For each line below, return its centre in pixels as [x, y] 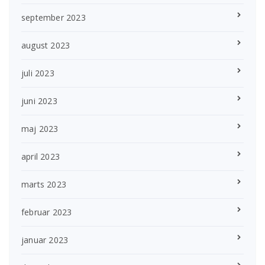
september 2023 [54, 17]
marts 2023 [44, 184]
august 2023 [46, 45]
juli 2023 [38, 73]
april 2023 [41, 156]
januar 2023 [45, 240]
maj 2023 [40, 128]
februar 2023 [47, 212]
